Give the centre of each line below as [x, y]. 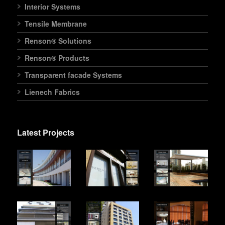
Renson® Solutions [58, 40]
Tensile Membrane [56, 23]
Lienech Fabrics [52, 92]
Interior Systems [52, 6]
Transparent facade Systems [73, 75]
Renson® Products [57, 58]
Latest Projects [46, 132]
